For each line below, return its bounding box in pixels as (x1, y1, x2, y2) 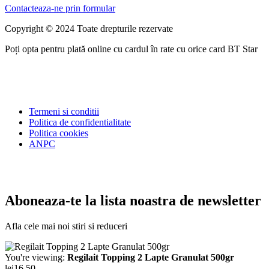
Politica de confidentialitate (29, 117, 131, 128)
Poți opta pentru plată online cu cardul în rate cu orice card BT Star (5, 44, 258, 55)
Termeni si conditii (29, 106, 99, 117)
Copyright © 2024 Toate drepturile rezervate (5, 23, 175, 34)
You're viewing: (5, 252, 67, 262)
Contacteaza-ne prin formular (5, 3, 115, 14)
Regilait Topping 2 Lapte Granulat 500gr (67, 252, 234, 262)
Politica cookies (29, 128, 88, 139)
